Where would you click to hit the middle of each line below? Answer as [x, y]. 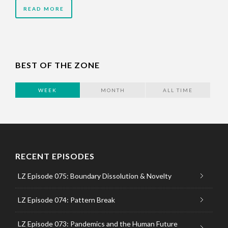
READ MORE [44, 8]
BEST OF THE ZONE [58, 65]
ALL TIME [178, 90]
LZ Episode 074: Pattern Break [66, 199]
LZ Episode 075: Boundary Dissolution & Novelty [95, 176]
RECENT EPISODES [55, 156]
